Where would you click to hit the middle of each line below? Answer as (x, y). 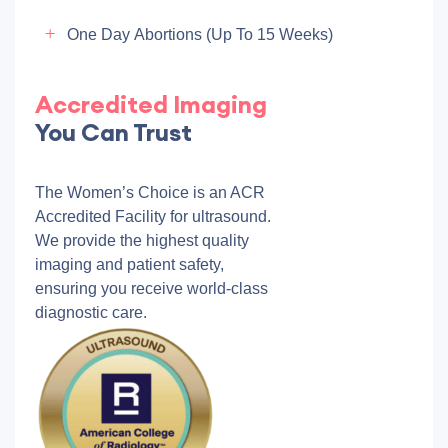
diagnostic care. (91, 312)
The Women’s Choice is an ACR (150, 192)
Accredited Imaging (151, 104)
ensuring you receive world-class (151, 288)
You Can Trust (113, 132)
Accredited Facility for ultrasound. (153, 216)
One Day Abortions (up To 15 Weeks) (200, 34)
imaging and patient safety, (129, 264)
